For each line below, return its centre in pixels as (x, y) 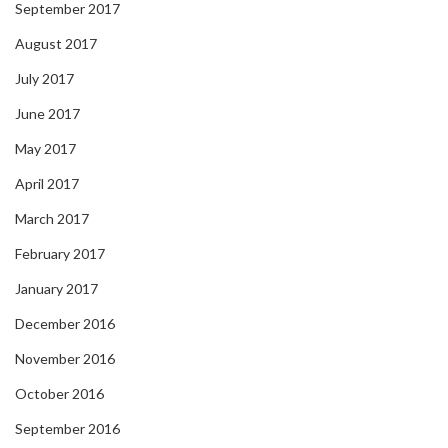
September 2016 (67, 429)
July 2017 (44, 79)
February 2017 (60, 254)
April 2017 (47, 184)
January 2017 (56, 289)
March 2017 (52, 219)
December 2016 (65, 324)
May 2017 (45, 149)
